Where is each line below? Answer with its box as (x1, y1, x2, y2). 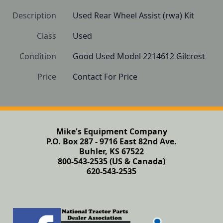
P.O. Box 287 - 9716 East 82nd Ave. (46, 136, 177, 147)
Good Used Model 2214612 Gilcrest (73, 51, 205, 62)
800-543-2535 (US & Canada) (58, 156, 165, 167)
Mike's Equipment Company (56, 126, 167, 137)
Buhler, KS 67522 (79, 146, 144, 157)
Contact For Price (73, 71, 137, 82)
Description (12, 10, 56, 21)
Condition (19, 51, 56, 62)
